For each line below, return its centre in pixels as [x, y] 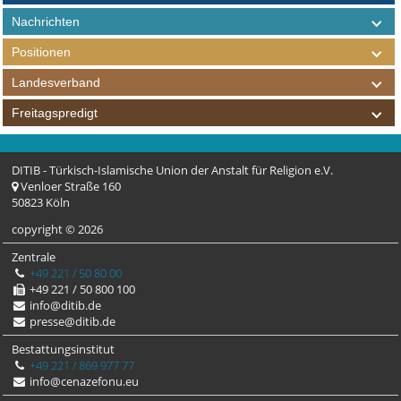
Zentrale [34, 257]
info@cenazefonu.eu [83, 382]
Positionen [42, 52]
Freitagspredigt [55, 113]
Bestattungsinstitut [64, 350]
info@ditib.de [64, 306]
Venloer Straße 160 [70, 187]
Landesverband [56, 83]
